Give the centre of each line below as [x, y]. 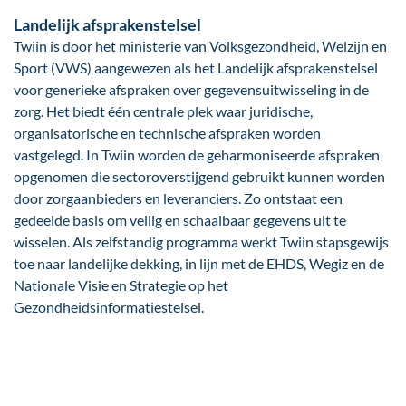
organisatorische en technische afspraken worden [167, 133]
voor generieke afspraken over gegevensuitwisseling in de [191, 90]
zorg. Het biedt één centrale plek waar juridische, [163, 111]
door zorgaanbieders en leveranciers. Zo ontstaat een [178, 198]
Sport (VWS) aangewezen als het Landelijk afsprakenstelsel [196, 68]
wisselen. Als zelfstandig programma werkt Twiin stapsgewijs [201, 242]
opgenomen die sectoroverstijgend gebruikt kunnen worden [199, 177]
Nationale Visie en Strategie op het [121, 285]
